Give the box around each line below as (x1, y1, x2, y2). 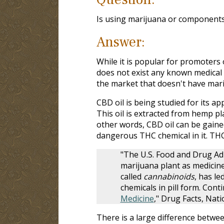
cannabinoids (143, 170, 194, 182)
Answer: (96, 32, 145, 51)
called (120, 170, 143, 182)
